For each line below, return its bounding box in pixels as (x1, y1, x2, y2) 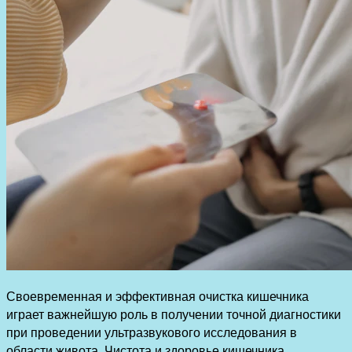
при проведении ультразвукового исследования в (6, 323, 297, 342)
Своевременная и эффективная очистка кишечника (6, 287, 309, 306)
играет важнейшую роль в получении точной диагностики (6, 305, 341, 324)
